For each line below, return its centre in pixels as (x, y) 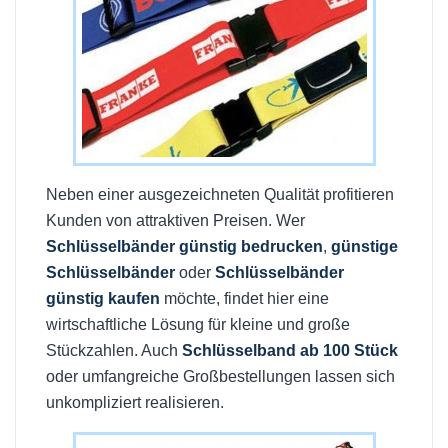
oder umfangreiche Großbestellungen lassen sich (220, 376)
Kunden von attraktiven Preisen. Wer (175, 220)
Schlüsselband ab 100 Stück (290, 350)
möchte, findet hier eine (244, 298)
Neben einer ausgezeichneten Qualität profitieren (220, 194)
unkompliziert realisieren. (135, 402)
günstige (364, 246)
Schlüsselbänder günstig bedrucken (184, 246)
